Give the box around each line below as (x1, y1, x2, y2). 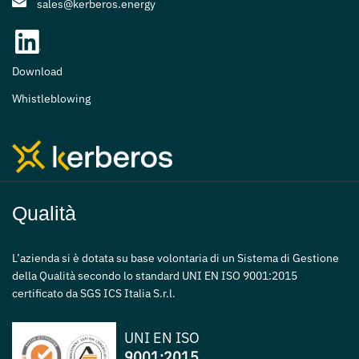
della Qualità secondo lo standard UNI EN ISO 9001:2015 (12, 268, 297, 284)
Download (12, 64, 63, 79)
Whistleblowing (12, 91, 91, 107)
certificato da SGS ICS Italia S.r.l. (12, 286, 175, 301)
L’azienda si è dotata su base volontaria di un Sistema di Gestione (12, 251, 339, 266)
